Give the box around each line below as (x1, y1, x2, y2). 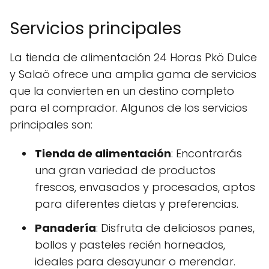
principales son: (10, 117, 92, 133)
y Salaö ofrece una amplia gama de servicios (10, 67, 256, 82)
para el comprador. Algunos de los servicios (10, 100, 247, 116)
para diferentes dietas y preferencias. (35, 196, 238, 212)
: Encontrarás (171, 146, 242, 162)
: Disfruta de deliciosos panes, (96, 220, 255, 236)
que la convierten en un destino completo (10, 83, 234, 99)
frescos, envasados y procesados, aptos (35, 180, 255, 195)
